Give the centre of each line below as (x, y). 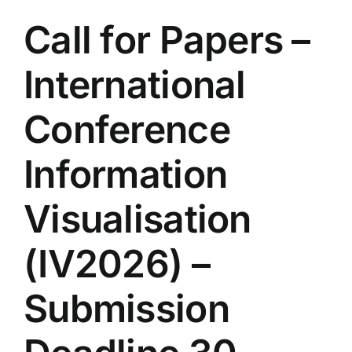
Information (126, 174)
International (135, 85)
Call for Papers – (167, 40)
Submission (126, 309)
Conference (127, 130)
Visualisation (137, 219)
